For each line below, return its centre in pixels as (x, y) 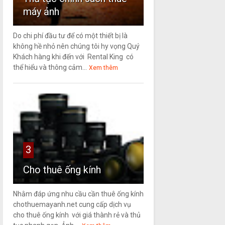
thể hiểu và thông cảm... (50, 68)
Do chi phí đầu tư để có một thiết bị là (70, 36)
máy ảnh (41, 12)
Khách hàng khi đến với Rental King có (73, 57)
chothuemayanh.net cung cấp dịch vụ (72, 205)
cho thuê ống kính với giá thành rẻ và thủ (77, 215)
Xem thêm (103, 68)
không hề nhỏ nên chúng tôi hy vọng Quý (76, 46)
